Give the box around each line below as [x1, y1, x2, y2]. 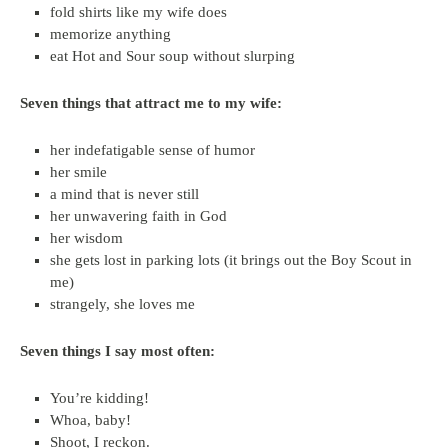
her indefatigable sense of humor [50, 142, 255, 158]
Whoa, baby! [50, 412, 131, 428]
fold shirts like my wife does [50, 4, 227, 20]
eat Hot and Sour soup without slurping [50, 48, 295, 64]
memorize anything [50, 26, 171, 42]
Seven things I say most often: [20, 343, 215, 359]
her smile [50, 164, 107, 180]
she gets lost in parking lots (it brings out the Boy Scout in [50, 252, 412, 268]
